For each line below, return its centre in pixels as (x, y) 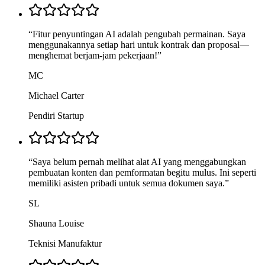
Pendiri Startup (56, 116)
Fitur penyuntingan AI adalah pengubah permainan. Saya (139, 34)
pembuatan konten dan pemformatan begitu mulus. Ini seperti (142, 173)
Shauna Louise (56, 224)
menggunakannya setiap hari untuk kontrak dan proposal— (139, 45)
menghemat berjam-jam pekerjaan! (93, 56)
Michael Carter (56, 96)
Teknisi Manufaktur (65, 244)
